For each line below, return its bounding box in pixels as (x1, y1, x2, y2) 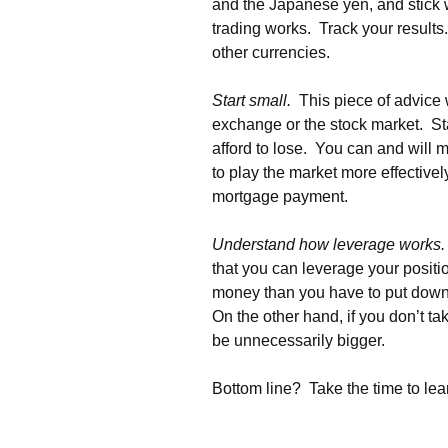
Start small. (212, 92, 291, 109)
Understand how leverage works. (212, 236, 445, 253)
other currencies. (212, 44, 330, 61)
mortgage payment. (212, 188, 348, 205)
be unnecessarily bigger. (212, 332, 385, 349)
